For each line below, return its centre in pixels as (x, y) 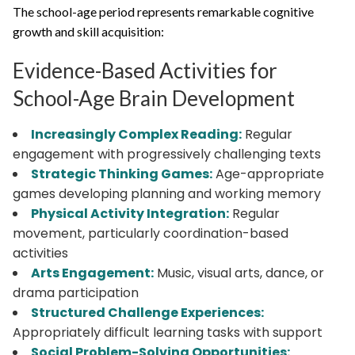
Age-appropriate (268, 174)
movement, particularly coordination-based (151, 233)
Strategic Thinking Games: (122, 174)
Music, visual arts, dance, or (239, 273)
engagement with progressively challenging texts (167, 154)
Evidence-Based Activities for (145, 70)
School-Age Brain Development (154, 98)
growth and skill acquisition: (88, 31)
